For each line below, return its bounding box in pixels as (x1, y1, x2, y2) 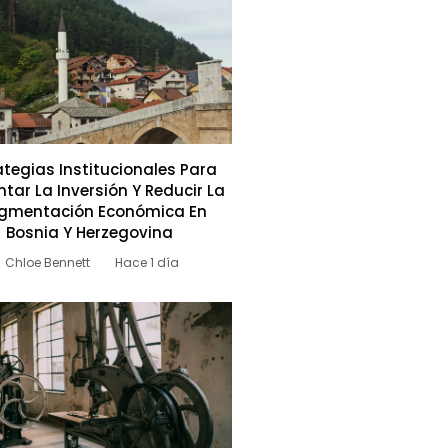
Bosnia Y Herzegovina (6, 222, 174, 244)
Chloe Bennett (5, 254, 91, 272)
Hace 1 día (115, 254, 180, 272)
